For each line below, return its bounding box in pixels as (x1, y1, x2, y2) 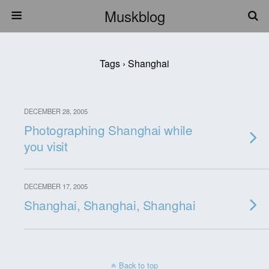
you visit (24, 137, 68, 155)
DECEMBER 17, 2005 (24, 181, 88, 191)
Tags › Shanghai (100, 56, 169, 70)
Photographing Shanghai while (24, 121, 193, 139)
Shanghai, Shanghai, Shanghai (24, 196, 196, 214)
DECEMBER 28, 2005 (24, 106, 88, 116)
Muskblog (104, 5, 165, 26)
